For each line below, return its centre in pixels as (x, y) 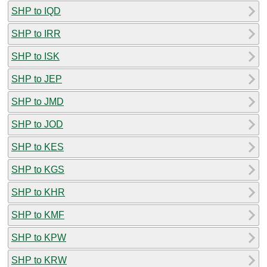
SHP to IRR (36, 33)
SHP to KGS (38, 169)
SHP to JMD (38, 101)
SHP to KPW (39, 237)
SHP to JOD (37, 124)
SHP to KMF (38, 215)
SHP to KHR (38, 192)
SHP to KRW (39, 260)
